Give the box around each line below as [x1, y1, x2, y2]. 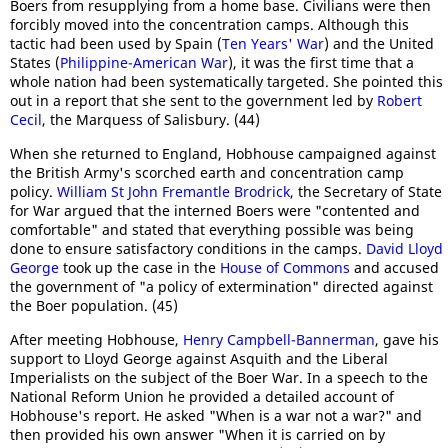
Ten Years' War [222, 33, 324, 53]
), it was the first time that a [228, 52, 414, 72]
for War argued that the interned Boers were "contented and [10, 200, 420, 220]
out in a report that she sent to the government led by [10, 90, 377, 110]
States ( [10, 52, 60, 72]
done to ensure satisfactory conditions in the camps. [10, 238, 366, 258]
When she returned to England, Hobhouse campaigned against [10, 143, 436, 163]
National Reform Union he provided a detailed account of [10, 386, 394, 406]
